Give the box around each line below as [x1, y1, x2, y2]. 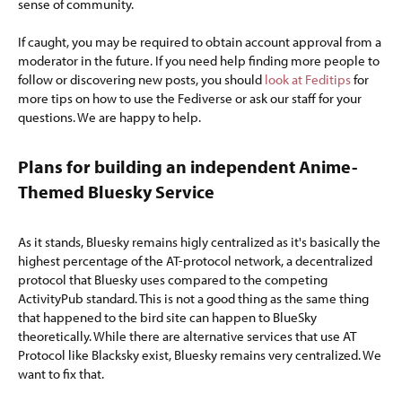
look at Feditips [265, 71, 351, 88]
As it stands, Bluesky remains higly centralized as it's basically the [18, 233, 380, 250]
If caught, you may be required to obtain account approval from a [18, 33, 381, 50]
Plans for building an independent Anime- [18, 155, 357, 178]
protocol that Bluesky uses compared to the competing [18, 271, 328, 288]
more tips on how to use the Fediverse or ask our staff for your [18, 90, 362, 107]
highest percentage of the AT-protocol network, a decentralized [18, 252, 372, 269]
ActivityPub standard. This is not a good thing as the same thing [18, 290, 369, 307]
